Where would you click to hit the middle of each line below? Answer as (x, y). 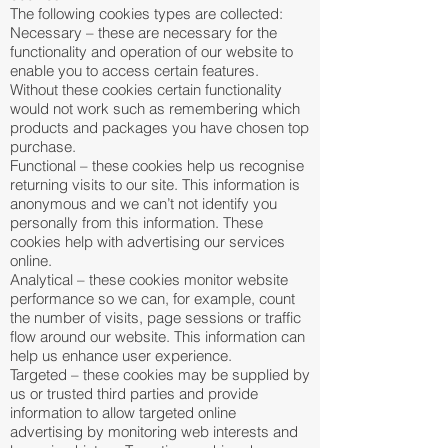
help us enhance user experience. (121, 355)
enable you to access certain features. (134, 70)
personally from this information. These (136, 222)
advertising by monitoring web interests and (154, 431)
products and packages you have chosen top (159, 127)
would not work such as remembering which (155, 108)
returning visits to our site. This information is (155, 184)
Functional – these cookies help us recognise (157, 165)
